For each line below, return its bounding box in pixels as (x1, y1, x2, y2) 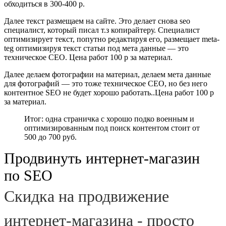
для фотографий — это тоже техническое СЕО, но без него (4, 79, 207, 88)
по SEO (4, 166, 52, 184)
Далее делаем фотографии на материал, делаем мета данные (4, 70, 211, 79)
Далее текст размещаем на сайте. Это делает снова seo (4, 16, 190, 25)
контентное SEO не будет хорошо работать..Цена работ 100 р (4, 88, 214, 97)
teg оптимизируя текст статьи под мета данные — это (4, 43, 189, 52)
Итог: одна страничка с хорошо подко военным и (24, 114, 194, 123)
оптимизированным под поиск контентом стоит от (24, 123, 200, 132)
